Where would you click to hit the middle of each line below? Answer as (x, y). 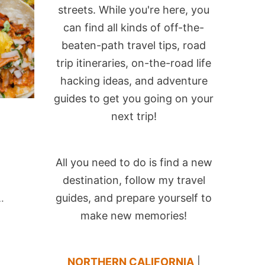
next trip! (134, 116)
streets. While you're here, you (134, 10)
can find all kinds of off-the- (134, 28)
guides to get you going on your (134, 98)
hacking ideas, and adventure (134, 81)
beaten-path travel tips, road (134, 45)
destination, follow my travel (134, 180)
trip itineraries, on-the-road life (134, 63)
